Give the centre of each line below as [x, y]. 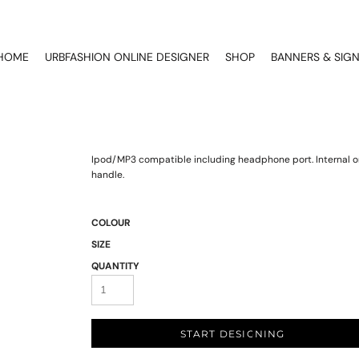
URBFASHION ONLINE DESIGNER [127, 56]
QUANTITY [115, 266]
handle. [108, 175]
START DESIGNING [232, 334]
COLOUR [111, 223]
